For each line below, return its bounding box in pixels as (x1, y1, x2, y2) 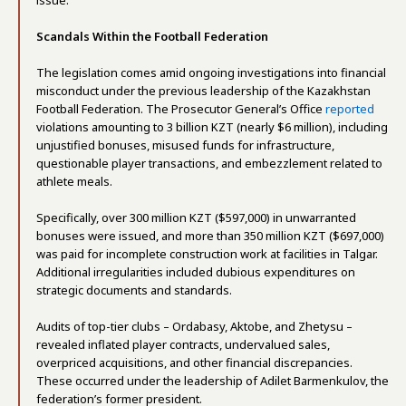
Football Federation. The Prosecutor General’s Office (36, 101, 325, 117)
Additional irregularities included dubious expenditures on (36, 264, 355, 280)
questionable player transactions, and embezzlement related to (36, 155, 382, 171)
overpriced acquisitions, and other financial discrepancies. (36, 354, 353, 371)
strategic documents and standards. (36, 282, 232, 298)
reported (325, 101, 374, 117)
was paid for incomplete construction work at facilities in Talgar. (36, 246, 378, 262)
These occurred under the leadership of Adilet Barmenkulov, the (36, 372, 389, 389)
